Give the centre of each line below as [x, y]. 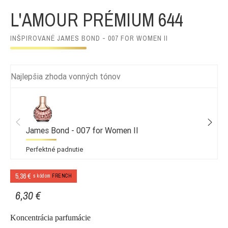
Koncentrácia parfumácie [50, 217]
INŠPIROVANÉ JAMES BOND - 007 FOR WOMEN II [89, 38]
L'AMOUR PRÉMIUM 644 [96, 20]
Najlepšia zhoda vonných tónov [66, 76]
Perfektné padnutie [55, 149]
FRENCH [62, 176]
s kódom [42, 176]
